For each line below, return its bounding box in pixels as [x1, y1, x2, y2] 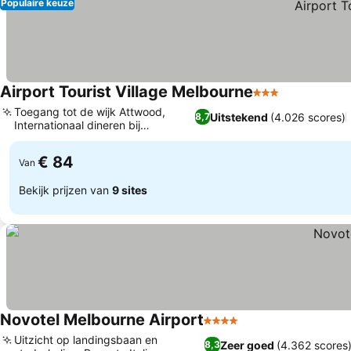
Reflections [14, 132, 71, 145]
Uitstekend [209, 110, 268, 124]
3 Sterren [252, 92, 307, 108]
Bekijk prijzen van [19, 183, 112, 197]
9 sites [112, 183, 147, 197]
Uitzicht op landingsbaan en [14, 333, 157, 346]
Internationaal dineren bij [14, 118, 140, 132]
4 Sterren [203, 320, 258, 336]
